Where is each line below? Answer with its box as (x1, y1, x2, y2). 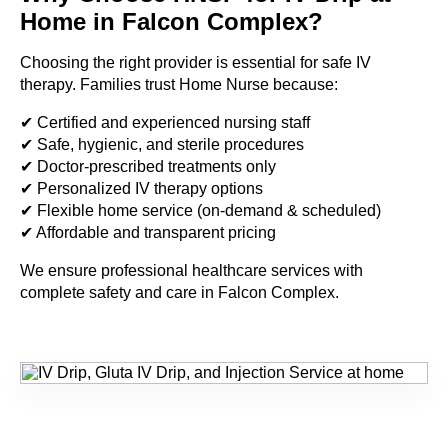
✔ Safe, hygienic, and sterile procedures (20, 135, 304, 153)
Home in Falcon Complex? (20, 7, 323, 35)
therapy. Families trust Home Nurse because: (20, 75, 338, 93)
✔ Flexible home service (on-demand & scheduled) (20, 201, 381, 219)
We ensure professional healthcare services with (20, 261, 363, 279)
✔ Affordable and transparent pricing (20, 223, 276, 241)
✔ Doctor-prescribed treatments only (20, 157, 276, 175)
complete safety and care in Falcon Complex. (20, 283, 339, 301)
